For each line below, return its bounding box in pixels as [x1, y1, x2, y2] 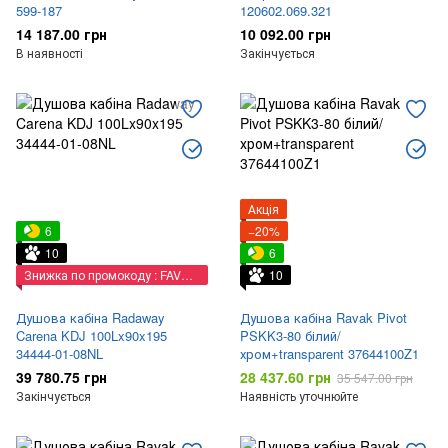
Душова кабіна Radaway [16, 308, 165, 327]
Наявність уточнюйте [240, 387, 358, 404]
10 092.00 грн [240, 24, 331, 44]
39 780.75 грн [16, 367, 107, 387]
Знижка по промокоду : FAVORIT [181, 266, 193, 283]
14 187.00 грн [16, 24, 107, 44]
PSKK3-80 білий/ [240, 326, 341, 345]
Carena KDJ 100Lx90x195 [16, 326, 167, 345]
